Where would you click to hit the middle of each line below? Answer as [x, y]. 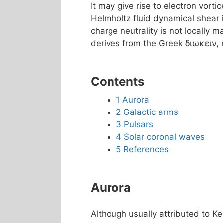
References [146, 149]
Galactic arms [151, 112]
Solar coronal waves [164, 137]
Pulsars [139, 124]
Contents [117, 81]
